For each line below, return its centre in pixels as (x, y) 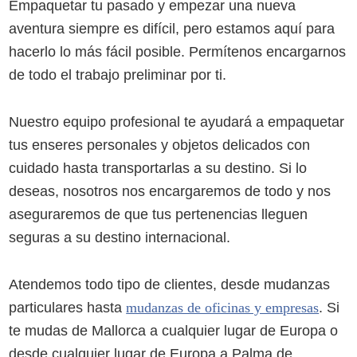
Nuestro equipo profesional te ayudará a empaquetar (177, 122)
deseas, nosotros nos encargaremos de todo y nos (170, 191)
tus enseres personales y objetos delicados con (160, 145)
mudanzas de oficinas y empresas (223, 307)
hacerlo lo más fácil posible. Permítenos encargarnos (178, 51)
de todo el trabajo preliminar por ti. (118, 75)
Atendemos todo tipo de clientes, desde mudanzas (170, 284)
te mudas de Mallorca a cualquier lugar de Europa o (174, 330)
